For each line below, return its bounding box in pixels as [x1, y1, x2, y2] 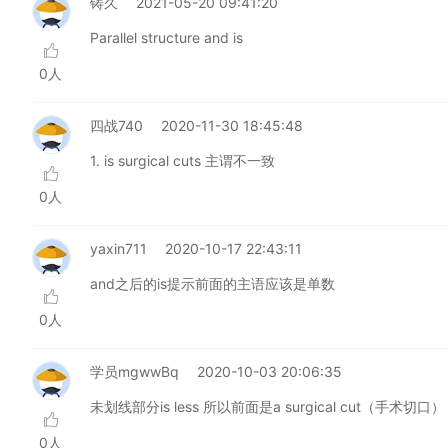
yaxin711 [90, 240, 147, 257]
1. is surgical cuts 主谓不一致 [90, 152, 275, 169]
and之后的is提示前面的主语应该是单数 [90, 275, 335, 292]
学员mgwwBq [90, 363, 179, 380]
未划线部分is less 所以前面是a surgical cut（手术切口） [90, 398, 445, 415]
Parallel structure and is [90, 29, 243, 46]
